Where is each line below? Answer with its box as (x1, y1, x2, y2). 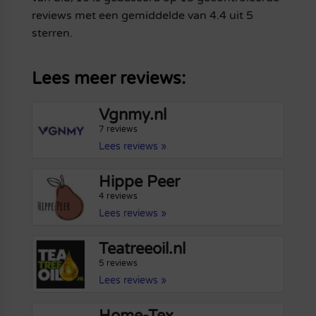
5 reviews (99, 258, 138, 269)
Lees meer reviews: (31, 68, 186, 89)
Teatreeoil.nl (99, 240, 186, 259)
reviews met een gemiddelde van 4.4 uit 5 (31, 8, 253, 23)
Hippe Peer (99, 173, 181, 192)
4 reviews (99, 191, 138, 202)
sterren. (31, 25, 73, 40)
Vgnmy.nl (99, 105, 167, 124)
